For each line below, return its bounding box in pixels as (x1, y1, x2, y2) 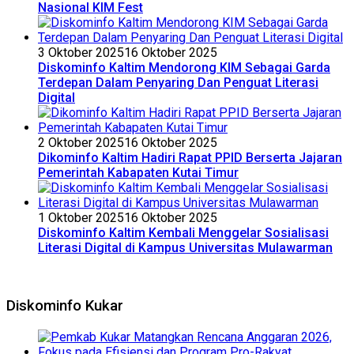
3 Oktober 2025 (38, 44, 124, 60)
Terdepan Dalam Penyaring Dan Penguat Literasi (38, 74, 318, 90)
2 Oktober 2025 (38, 134, 124, 150)
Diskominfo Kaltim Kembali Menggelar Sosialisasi (38, 224, 329, 240)
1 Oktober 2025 (38, 209, 124, 225)
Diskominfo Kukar (6, 297, 123, 315)
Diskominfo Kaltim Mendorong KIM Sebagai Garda (38, 59, 330, 75)
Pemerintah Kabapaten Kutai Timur (38, 164, 239, 180)
